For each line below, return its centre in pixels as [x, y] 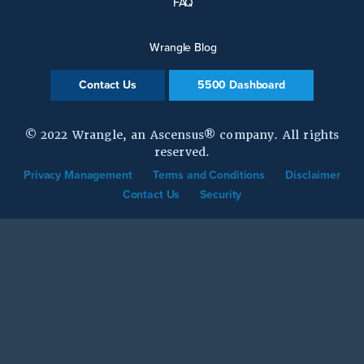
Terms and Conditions [209, 175]
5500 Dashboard [241, 84]
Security [221, 194]
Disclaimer [313, 175]
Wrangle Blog [183, 47]
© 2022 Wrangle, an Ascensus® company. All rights [182, 134]
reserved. [182, 152]
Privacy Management [78, 175]
